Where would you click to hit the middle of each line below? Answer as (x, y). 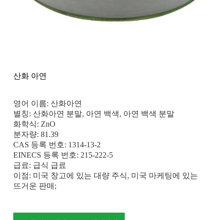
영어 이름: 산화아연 (47, 104)
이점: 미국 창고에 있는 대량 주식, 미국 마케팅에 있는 (105, 176)
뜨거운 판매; (35, 186)
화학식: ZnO (34, 124)
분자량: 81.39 (36, 135)
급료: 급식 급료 (40, 165)
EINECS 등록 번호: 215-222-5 (63, 155)
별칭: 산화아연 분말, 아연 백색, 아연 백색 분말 (94, 114)
